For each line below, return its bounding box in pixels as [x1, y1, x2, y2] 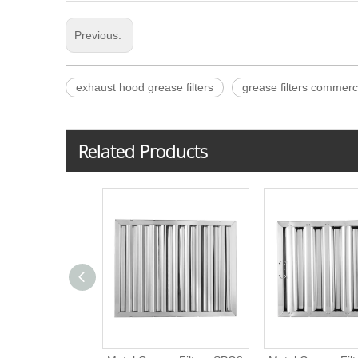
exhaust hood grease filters [76, 81, 213, 93]
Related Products [78, 139, 208, 163]
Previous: [74, 29, 125, 42]
